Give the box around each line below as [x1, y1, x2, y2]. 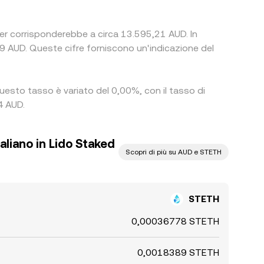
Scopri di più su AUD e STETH [126, 148, 222, 156]
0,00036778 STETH [131, 216, 219, 227]
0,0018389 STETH [137, 247, 219, 258]
